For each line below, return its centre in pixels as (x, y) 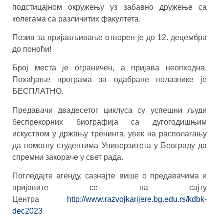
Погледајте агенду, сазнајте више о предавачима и (109, 176)
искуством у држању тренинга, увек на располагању (109, 133)
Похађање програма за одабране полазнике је (109, 80)
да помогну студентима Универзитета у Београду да (109, 145)
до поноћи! (32, 49)
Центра (40, 199)
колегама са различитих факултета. (77, 19)
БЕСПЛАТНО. (38, 91)
